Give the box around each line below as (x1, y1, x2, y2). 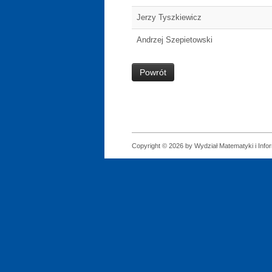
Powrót (140, 67, 166, 77)
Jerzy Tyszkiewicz (137, 13, 202, 22)
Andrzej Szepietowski (137, 35, 212, 44)
